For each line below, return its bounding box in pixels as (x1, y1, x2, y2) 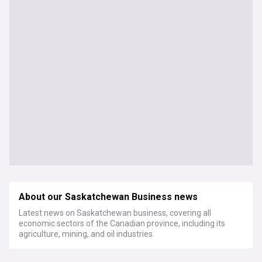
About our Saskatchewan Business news (19, 190, 198, 204)
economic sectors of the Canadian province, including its (19, 219, 225, 228)
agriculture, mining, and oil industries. (19, 229, 154, 239)
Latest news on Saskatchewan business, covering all (19, 208, 211, 218)
